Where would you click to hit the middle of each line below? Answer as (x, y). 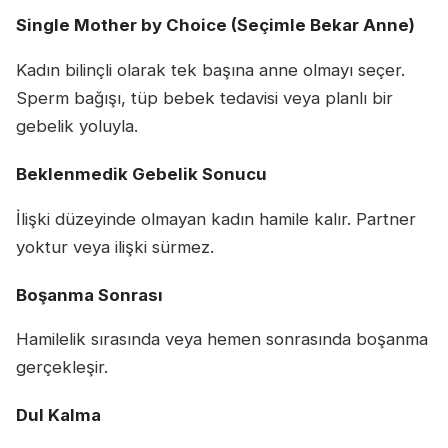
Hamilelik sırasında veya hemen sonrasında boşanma (222, 339)
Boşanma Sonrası (89, 294)
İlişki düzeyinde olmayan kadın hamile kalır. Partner (216, 218)
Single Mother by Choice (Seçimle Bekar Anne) (215, 25)
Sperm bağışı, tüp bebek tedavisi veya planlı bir (204, 97)
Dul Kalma (58, 415)
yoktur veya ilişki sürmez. (115, 246)
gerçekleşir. (62, 367)
